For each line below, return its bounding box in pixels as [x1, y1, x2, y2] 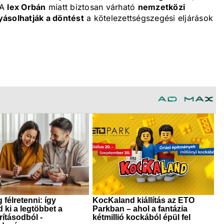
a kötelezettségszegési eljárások [83, 13, 213, 23]
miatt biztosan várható [45, 2, 138, 12]
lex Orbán [7, 2, 46, 12]
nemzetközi [137, 2, 185, 12]
